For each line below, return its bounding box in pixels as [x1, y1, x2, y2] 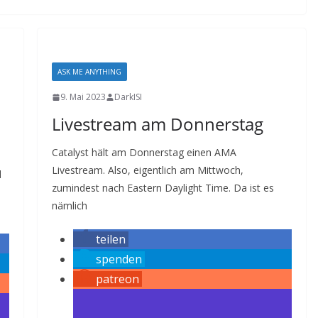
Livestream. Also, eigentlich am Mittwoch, [51, 163, 243, 177]
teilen [95, 231, 126, 247]
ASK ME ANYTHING [57, 67, 121, 77]
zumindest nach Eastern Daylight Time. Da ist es [51, 181, 274, 194]
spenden [95, 251, 142, 267]
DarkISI [114, 91, 142, 103]
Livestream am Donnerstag [51, 112, 263, 136]
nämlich [51, 199, 87, 212]
